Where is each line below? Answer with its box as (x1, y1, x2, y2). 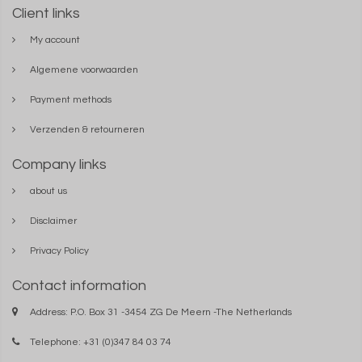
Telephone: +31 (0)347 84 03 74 (30, 337, 171, 347)
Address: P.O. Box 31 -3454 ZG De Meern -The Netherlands (30, 307, 292, 318)
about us (30, 186, 67, 196)
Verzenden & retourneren (30, 124, 145, 135)
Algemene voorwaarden (30, 65, 138, 75)
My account (30, 35, 80, 45)
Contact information (12, 278, 146, 293)
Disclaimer (30, 216, 77, 226)
